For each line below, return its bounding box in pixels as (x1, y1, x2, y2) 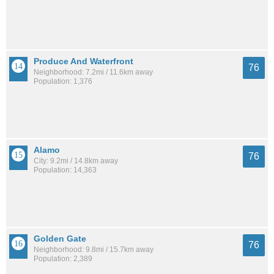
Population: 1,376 (34, 77, 92, 86)
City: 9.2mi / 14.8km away (34, 157, 118, 166)
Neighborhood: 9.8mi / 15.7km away (34, 245, 154, 254)
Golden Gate (34, 234, 86, 244)
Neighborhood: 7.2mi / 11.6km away (34, 68, 153, 77)
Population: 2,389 (34, 254, 92, 264)
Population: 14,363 (34, 166, 97, 175)
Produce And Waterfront (34, 56, 133, 67)
